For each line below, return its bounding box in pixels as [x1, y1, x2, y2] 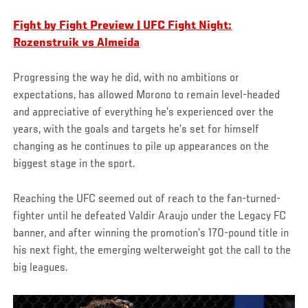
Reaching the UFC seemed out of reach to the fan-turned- [13, 193, 281, 206]
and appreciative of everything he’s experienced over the [13, 107, 274, 120]
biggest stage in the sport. [13, 158, 136, 171]
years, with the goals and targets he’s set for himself [13, 124, 260, 137]
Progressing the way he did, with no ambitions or [13, 72, 240, 85]
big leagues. [13, 262, 69, 274]
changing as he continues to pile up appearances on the [13, 141, 269, 154]
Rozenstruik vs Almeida [13, 37, 140, 50]
